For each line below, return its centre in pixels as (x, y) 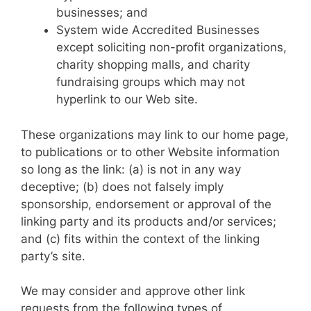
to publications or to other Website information (150, 152)
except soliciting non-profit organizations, (171, 47)
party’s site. (53, 256)
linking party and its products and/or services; (149, 221)
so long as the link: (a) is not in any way (131, 169)
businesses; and (102, 12)
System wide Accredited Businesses (158, 30)
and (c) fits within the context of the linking (140, 238)
